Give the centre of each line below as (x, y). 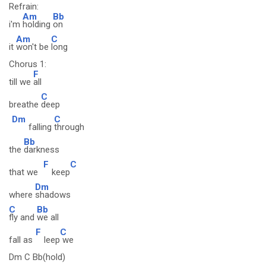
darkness (42, 150)
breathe (25, 104)
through (69, 127)
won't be (34, 47)
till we (21, 82)
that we (25, 172)
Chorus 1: (28, 64)
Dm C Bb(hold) (37, 257)
